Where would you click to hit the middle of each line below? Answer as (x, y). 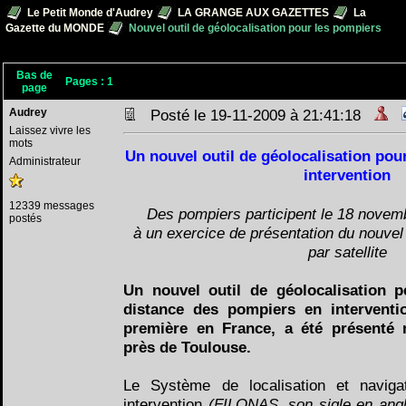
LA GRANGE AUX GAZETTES (253, 13)
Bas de (34, 75)
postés (25, 218)
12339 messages (52, 206)
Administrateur (45, 161)
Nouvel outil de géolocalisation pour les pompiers (254, 29)
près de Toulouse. (187, 347)
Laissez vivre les (50, 130)
